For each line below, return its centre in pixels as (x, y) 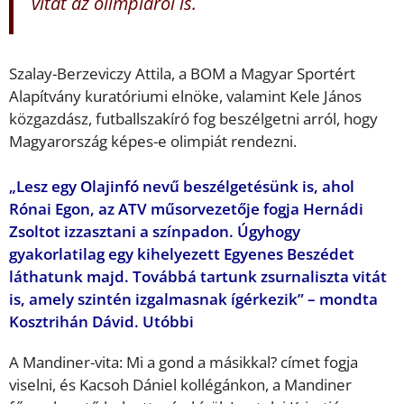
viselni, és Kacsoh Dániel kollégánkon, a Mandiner (180, 385)
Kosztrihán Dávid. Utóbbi (101, 322)
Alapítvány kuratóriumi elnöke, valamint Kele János (185, 96)
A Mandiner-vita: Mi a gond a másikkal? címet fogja (184, 363)
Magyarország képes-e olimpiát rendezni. (153, 141)
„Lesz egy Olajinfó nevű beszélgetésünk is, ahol (182, 187)
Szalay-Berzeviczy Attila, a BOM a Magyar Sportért (182, 73)
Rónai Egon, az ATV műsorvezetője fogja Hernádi (186, 209)
